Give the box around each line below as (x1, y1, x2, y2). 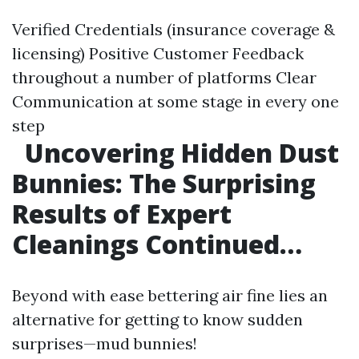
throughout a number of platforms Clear (12, 67, 317, 88)
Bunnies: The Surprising (12, 166, 316, 201)
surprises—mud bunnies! (12, 333, 197, 354)
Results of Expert (12, 196, 232, 232)
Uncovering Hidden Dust (18, 135, 339, 171)
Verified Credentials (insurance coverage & (12, 19, 335, 40)
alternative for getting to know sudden (12, 309, 303, 330)
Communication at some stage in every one (12, 91, 339, 112)
